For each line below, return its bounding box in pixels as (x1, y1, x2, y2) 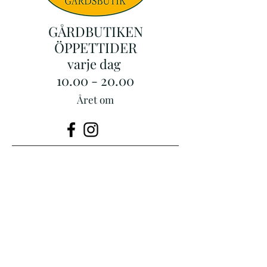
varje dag (67, 55, 124, 73)
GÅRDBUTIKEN (48, 22, 143, 41)
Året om (77, 93, 114, 106)
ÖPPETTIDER (54, 38, 137, 57)
